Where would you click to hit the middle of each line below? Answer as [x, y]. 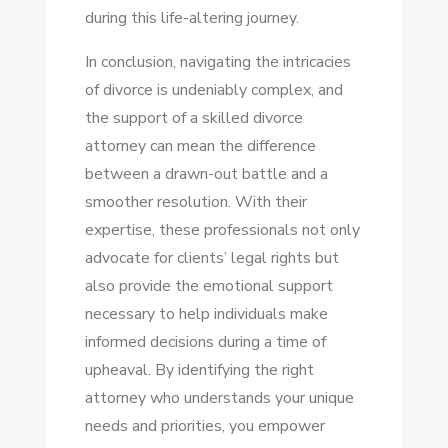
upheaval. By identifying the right [199, 370]
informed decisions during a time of [205, 342]
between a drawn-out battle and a [206, 174]
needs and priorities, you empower [204, 426]
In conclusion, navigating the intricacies [217, 62]
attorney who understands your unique [219, 398]
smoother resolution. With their [195, 202]
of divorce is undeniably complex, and [213, 90]
